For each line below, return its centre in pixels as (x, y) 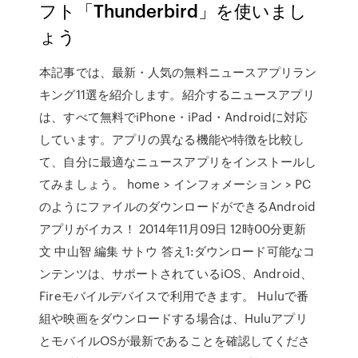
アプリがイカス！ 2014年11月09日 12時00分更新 (173, 229)
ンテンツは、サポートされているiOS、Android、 (176, 273)
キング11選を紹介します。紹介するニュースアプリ (177, 94)
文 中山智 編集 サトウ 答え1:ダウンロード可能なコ (177, 251)
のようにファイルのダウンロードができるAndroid (177, 206)
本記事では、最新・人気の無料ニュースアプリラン (178, 72)
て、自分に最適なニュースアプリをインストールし (178, 161)
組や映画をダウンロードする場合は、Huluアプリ (173, 318)
